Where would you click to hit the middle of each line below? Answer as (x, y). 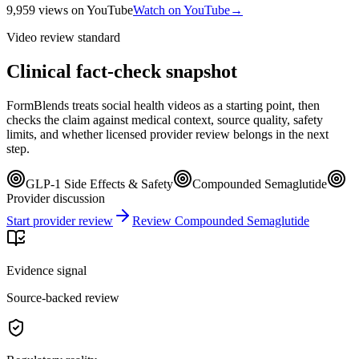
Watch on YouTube (182, 10)
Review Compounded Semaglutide (221, 220)
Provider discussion (56, 198)
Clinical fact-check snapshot (122, 71)
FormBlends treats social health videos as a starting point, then (163, 105)
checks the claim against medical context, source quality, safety (165, 119)
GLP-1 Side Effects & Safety (99, 184)
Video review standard (63, 37)
